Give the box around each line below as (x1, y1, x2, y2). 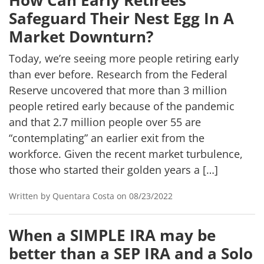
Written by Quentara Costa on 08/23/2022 (9, 190, 173, 202)
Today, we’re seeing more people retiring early (9, 51, 239, 65)
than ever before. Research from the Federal (9, 67, 227, 81)
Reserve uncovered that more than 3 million (9, 83, 227, 97)
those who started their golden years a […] (9, 163, 218, 177)
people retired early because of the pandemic (9, 99, 235, 113)
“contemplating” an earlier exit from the (9, 131, 204, 145)
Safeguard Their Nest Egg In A (9, 8, 234, 29)
